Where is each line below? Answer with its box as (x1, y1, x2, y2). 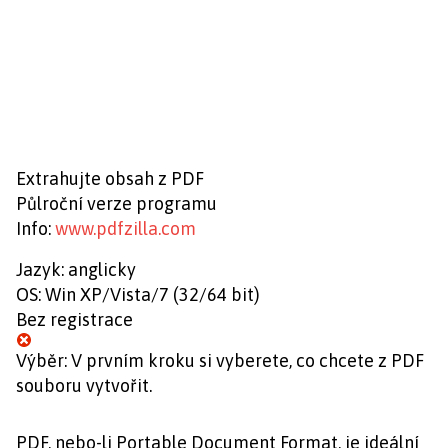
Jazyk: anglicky (16, 259, 136, 280)
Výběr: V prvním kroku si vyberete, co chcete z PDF (16, 350, 424, 371)
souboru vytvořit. (16, 375, 152, 396)
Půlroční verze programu (16, 193, 217, 214)
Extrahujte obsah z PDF (16, 168, 204, 189)
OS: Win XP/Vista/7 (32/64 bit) (16, 284, 260, 305)
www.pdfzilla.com (55, 218, 196, 239)
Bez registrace (16, 309, 133, 330)
